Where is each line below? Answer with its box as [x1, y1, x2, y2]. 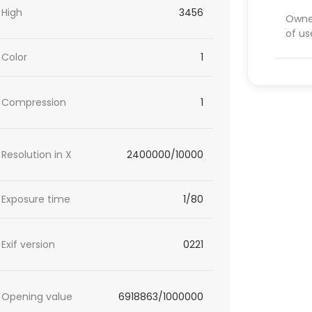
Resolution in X [1, 147, 72, 162]
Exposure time [1, 192, 71, 207]
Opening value [1, 289, 73, 304]
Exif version [1, 237, 56, 251]
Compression [1, 95, 67, 109]
